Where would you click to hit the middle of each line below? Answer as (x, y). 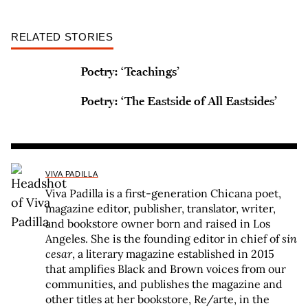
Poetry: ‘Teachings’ (130, 71)
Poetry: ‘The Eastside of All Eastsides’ (178, 101)
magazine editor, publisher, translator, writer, (161, 209)
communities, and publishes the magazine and (164, 284)
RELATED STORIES (62, 37)
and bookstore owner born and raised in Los (158, 224)
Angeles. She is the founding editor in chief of (164, 239)
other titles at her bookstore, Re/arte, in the (157, 299)
